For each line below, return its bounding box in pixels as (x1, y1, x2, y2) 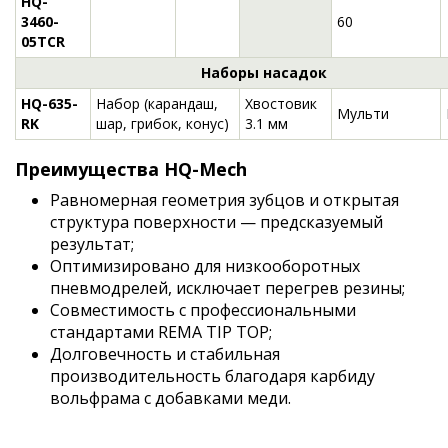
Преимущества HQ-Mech (15, 157, 247, 181)
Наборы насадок (200, 63, 327, 82)
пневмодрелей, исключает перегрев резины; (50, 277, 405, 299)
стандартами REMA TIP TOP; (50, 321, 272, 343)
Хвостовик (245, 94, 317, 113)
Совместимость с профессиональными (50, 299, 356, 321)
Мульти (337, 104, 389, 123)
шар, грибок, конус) (96, 114, 229, 133)
